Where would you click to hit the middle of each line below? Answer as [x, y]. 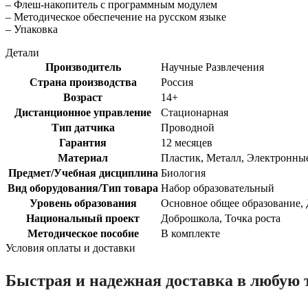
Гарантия [83, 142]
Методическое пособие [83, 233]
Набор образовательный [218, 188]
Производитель [83, 67]
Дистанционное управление [83, 112]
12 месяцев [187, 142]
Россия [177, 82]
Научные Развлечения [212, 67]
